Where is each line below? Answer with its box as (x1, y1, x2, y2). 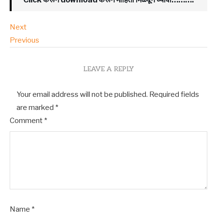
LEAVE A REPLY (83, 65, 134, 73)
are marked (16, 103, 55, 112)
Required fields (149, 90, 199, 99)
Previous (10, 36, 39, 45)
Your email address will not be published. (16, 90, 148, 99)
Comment (10, 116, 44, 125)
